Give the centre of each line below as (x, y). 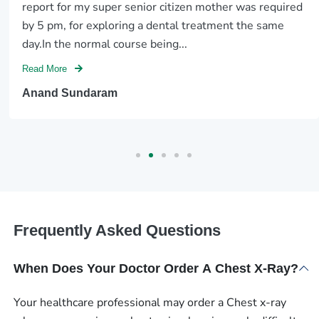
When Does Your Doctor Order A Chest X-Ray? (156, 268)
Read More (46, 69)
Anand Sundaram (70, 93)
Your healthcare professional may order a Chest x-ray (150, 302)
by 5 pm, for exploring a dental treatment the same (153, 26)
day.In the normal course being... (105, 45)
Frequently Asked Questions (117, 230)
